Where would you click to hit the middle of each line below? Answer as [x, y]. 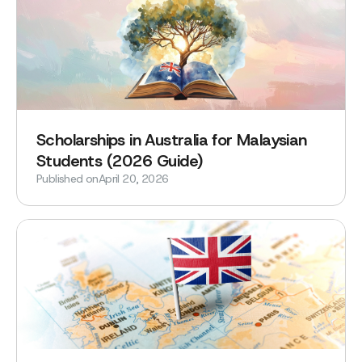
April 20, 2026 [133, 178]
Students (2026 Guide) [120, 160]
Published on [67, 178]
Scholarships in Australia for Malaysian [172, 139]
